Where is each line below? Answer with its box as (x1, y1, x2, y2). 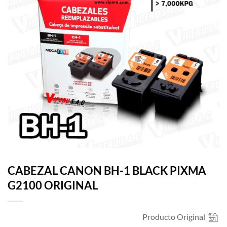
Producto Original (139, 211, 207, 221)
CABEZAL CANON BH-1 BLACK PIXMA (8, 163, 206, 177)
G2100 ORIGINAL (8, 178, 98, 192)
